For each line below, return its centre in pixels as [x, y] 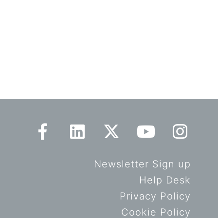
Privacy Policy [155, 196]
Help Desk [165, 180]
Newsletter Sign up [142, 164]
